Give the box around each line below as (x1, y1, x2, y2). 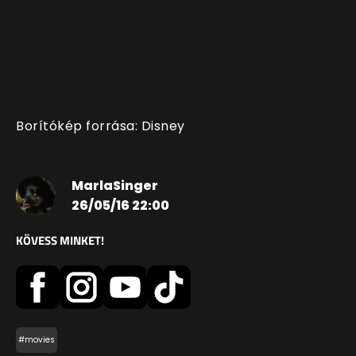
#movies (18, 334, 55, 346)
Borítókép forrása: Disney (16, 117, 188, 136)
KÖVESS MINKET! (16, 231, 104, 250)
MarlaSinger (72, 176, 158, 195)
